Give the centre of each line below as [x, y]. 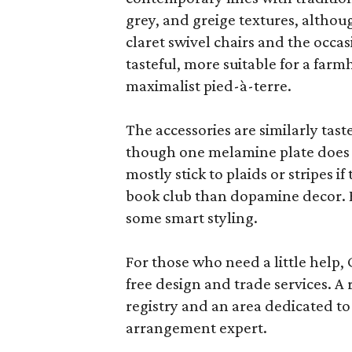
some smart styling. [192, 218]
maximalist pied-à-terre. [209, 86]
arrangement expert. [197, 328]
